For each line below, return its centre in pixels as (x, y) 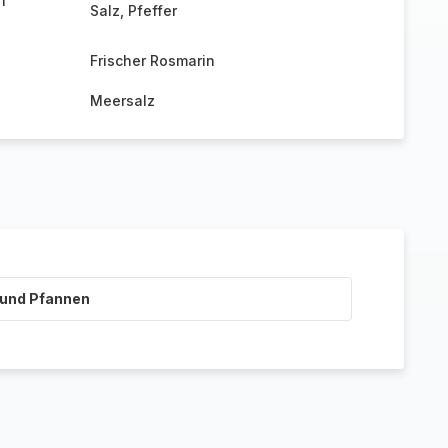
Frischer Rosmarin (152, 60)
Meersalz (122, 100)
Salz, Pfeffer (133, 10)
